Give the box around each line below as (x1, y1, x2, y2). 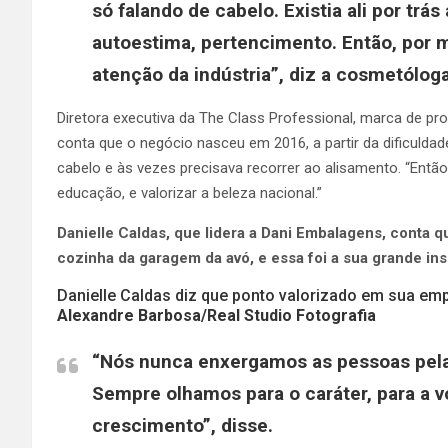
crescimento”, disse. (92, 413, 278, 437)
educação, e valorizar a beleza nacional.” (57, 183, 322, 202)
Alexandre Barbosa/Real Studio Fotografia (57, 305, 376, 325)
